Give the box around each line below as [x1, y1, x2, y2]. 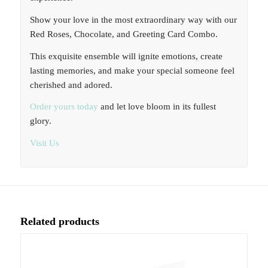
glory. [29, 116, 51, 126]
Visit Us [29, 138, 59, 148]
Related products [20, 215, 99, 227]
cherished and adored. [29, 80, 112, 90]
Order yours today [29, 102, 98, 112]
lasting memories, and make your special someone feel [29, 65, 234, 75]
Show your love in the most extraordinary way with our [29, 14, 237, 25]
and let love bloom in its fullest [98, 102, 216, 112]
